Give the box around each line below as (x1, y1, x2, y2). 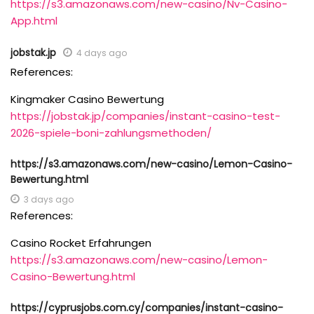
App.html (11, 13, 57, 28)
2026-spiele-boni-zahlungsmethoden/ (11, 125, 212, 140)
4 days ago (76, 46, 127, 59)
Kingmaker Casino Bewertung (11, 91, 164, 107)
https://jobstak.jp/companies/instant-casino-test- (11, 108, 280, 123)
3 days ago (24, 193, 74, 205)
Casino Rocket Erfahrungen (11, 235, 151, 250)
